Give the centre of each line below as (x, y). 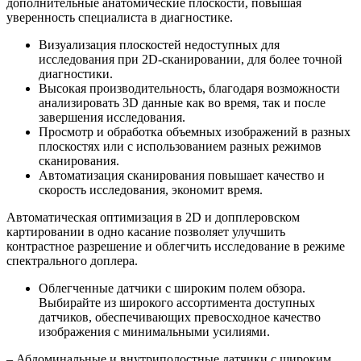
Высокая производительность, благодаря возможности (189, 88)
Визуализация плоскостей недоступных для (159, 44)
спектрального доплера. (72, 260)
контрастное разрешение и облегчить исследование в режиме (176, 246)
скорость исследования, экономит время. (151, 189)
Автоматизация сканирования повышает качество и (182, 175)
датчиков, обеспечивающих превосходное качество (180, 317)
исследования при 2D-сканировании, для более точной (191, 59)
